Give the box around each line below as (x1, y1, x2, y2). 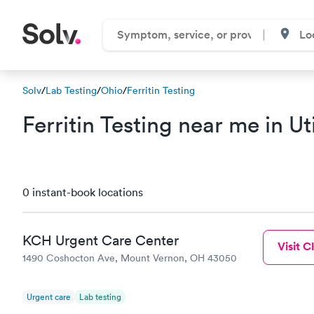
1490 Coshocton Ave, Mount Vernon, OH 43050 (22, 251, 237, 264)
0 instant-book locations (22, 185, 143, 199)
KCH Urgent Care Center (22, 231, 179, 249)
